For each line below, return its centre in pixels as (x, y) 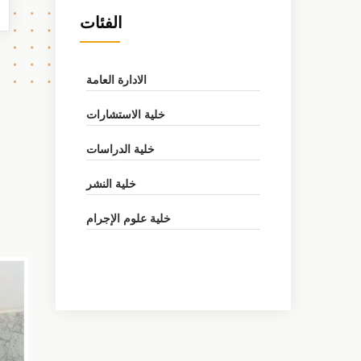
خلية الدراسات (120, 149)
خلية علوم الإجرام (128, 218)
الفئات (101, 23)
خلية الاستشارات (125, 114)
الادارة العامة (116, 80)
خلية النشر (111, 184)
